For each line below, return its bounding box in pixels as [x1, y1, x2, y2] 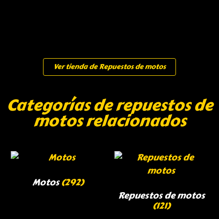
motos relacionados [33, 109, 186, 133]
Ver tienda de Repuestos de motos [53, 62, 166, 72]
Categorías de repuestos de [6, 93, 213, 118]
